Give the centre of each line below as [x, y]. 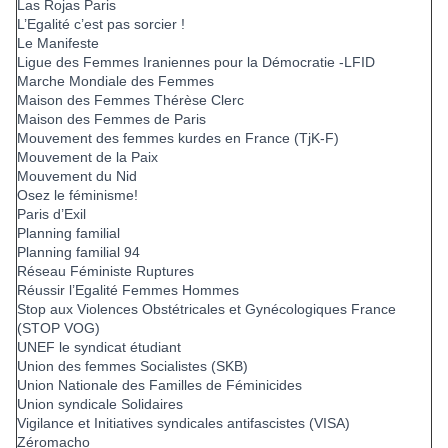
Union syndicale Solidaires [100, 404]
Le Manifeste [58, 43]
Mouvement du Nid [77, 176]
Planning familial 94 [78, 252]
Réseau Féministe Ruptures [105, 271]
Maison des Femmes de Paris [111, 119]
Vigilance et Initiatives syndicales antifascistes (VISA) [183, 423]
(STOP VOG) [58, 328]
